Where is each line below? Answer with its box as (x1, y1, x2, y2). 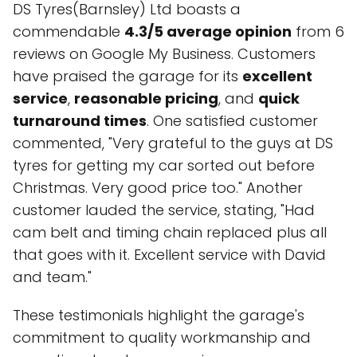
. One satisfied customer (147, 111, 318, 131)
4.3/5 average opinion (124, 22, 292, 41)
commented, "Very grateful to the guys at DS (13, 133, 333, 153)
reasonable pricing (74, 88, 218, 108)
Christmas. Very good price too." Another (13, 178, 303, 198)
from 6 (292, 22, 344, 41)
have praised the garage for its (13, 66, 242, 86)
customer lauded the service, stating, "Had (13, 200, 315, 220)
